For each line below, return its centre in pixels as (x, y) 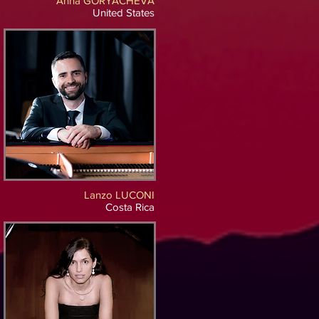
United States (124, 12)
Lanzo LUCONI (119, 195)
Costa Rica (130, 207)
